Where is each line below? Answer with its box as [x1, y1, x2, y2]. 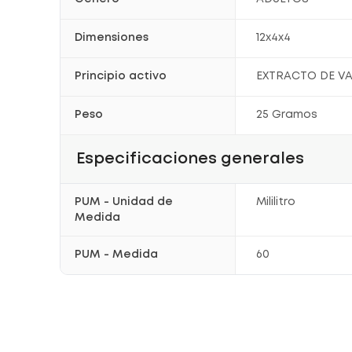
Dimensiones [75, 33, 148, 42]
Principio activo [75, 71, 167, 81]
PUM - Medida [75, 250, 158, 259]
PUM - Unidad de [75, 197, 173, 207]
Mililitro [256, 197, 296, 207]
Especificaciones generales [76, 152, 304, 166]
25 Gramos [256, 110, 318, 119]
